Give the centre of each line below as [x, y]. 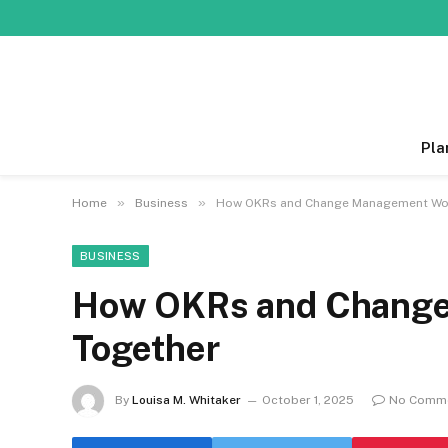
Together [146, 348]
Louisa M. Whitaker [186, 400]
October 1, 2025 [308, 400]
